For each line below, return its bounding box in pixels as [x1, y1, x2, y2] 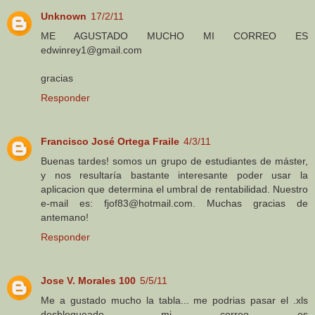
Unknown [41, 11, 86, 22]
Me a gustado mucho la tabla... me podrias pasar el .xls [41, 295, 308, 307]
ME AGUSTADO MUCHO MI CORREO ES [41, 30, 308, 42]
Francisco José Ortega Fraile [41, 136, 179, 148]
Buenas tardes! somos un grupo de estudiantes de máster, [41, 155, 308, 167]
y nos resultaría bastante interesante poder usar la [41, 169, 308, 181]
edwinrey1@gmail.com [41, 44, 142, 56]
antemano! [41, 212, 89, 224]
